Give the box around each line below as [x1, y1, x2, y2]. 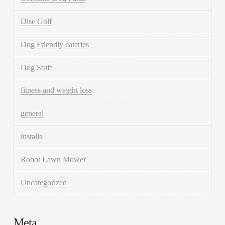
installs [21, 132, 43, 141]
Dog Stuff [21, 63, 53, 72]
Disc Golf [21, 17, 52, 26]
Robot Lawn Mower [21, 155, 86, 164]
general [21, 109, 44, 118]
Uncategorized [21, 178, 67, 187]
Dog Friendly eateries [21, 40, 89, 49]
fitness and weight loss [21, 86, 92, 95]
